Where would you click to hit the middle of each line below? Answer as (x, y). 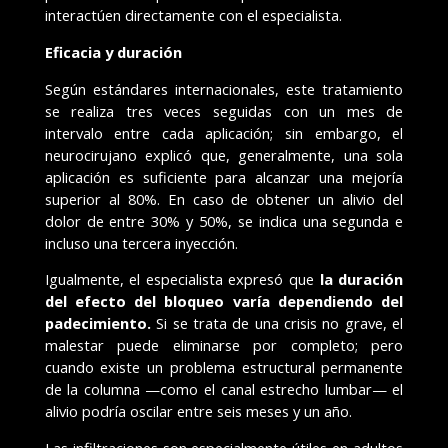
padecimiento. (100, 323)
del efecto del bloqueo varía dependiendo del (224, 301)
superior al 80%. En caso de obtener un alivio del (224, 198)
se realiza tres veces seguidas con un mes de (224, 110)
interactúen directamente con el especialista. (193, 14)
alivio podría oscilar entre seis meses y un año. (198, 411)
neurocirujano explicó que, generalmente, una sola (224, 154)
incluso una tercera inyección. (141, 242)
